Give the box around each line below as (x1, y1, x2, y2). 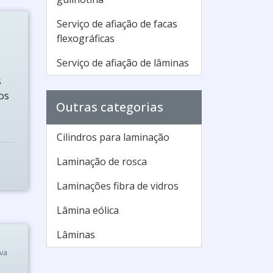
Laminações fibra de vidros (57, 179, 179, 193)
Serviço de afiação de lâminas (57, 56, 189, 69)
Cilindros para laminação (57, 130, 169, 144)
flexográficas (57, 32, 115, 45)
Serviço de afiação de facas (57, 17, 177, 30)
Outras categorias (56, 99, 163, 115)
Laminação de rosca (57, 155, 147, 168)
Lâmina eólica (57, 204, 119, 217)
